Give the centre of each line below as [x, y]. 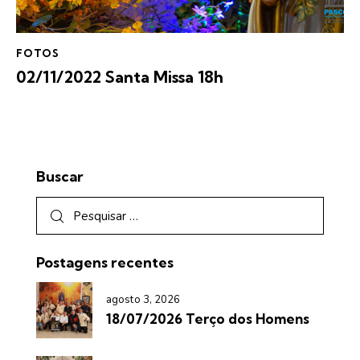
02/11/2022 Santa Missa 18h [120, 76]
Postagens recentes [105, 263]
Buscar [60, 176]
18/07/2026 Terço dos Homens [208, 318]
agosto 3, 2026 [143, 299]
